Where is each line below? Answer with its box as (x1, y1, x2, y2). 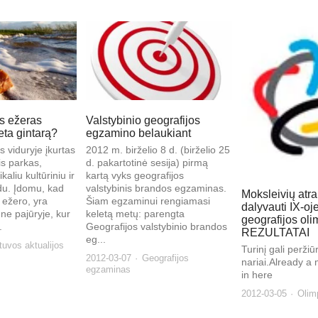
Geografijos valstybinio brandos (86, 221, 228, 233)
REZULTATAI (241, 226, 309, 239)
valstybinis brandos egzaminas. (86, 182, 227, 194)
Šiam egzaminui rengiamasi (86, 195, 211, 207)
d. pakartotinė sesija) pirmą (86, 157, 209, 169)
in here (241, 269, 273, 281)
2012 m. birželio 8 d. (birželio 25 (86, 144, 231, 156)
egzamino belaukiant (86, 127, 192, 140)
